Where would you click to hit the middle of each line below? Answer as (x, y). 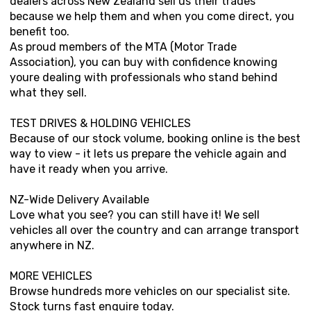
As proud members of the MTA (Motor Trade (123, 47)
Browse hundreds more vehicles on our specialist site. (150, 292)
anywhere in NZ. (52, 246)
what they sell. (48, 93)
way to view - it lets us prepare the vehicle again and (148, 154)
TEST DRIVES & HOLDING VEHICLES (100, 124)
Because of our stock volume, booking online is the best (155, 139)
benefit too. (40, 32)
